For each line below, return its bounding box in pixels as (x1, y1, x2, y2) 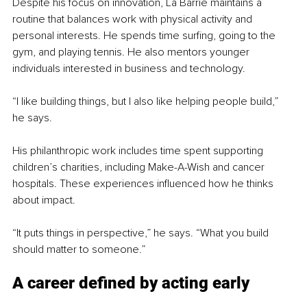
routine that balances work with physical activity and (12, 12, 255, 26)
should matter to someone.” (12, 242, 145, 256)
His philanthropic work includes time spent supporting (12, 143, 266, 158)
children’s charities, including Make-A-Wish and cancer (12, 160, 267, 174)
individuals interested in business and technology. (12, 61, 245, 75)
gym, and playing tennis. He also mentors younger (12, 45, 252, 59)
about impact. (12, 193, 75, 207)
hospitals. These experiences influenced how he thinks (12, 176, 276, 191)
